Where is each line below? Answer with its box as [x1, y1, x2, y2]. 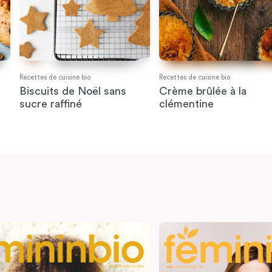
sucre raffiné [19, 98, 82, 110]
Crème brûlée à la [159, 86, 247, 97]
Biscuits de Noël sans [19, 86, 126, 97]
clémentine [159, 98, 214, 110]
